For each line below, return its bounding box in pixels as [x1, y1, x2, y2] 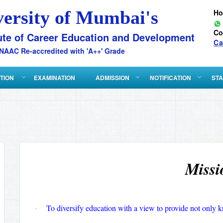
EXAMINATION [34, 73, 75, 82]
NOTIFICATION [150, 73, 191, 82]
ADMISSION [96, 73, 129, 82]
